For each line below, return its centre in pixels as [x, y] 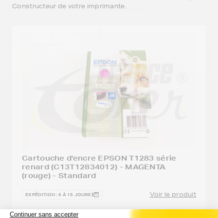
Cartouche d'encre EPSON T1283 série [99, 158]
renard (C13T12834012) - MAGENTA [94, 167]
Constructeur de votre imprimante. [69, 6]
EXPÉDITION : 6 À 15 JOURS [58, 194]
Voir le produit [173, 194]
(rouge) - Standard [59, 175]
